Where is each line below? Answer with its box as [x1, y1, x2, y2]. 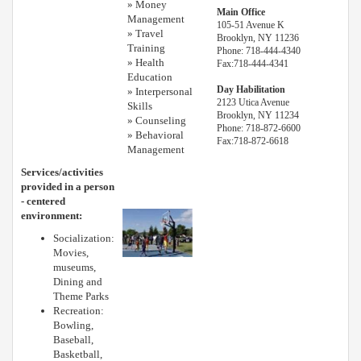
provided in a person [21, 180, 114, 193]
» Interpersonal [127, 85, 193, 98]
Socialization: [53, 231, 114, 244]
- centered [21, 194, 65, 207]
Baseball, [53, 333, 93, 346]
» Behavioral [127, 128, 184, 141]
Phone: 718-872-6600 [217, 122, 301, 134]
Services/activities [21, 165, 103, 178]
